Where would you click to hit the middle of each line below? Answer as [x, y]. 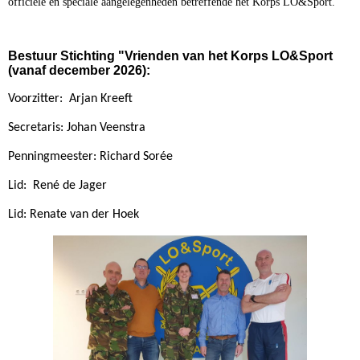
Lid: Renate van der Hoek [74, 215]
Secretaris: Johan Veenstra [77, 128]
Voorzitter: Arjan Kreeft [70, 99]
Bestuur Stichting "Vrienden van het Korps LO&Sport [170, 55]
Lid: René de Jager [57, 186]
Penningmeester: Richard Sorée [90, 157]
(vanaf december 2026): [79, 70]
